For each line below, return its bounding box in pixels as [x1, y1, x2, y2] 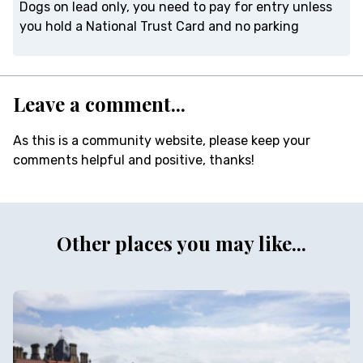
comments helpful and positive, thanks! [13, 152, 254, 169]
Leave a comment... [13, 91, 186, 117]
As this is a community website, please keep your [13, 133, 310, 149]
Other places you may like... [57, 230, 306, 257]
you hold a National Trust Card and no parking [19, 19, 299, 35]
